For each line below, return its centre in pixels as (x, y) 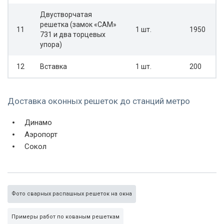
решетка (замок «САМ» (78, 24)
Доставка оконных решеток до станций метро (99, 101)
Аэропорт (41, 134)
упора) (51, 44)
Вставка (53, 66)
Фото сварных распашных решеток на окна (72, 194)
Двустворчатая (66, 14)
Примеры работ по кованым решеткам (65, 217)
